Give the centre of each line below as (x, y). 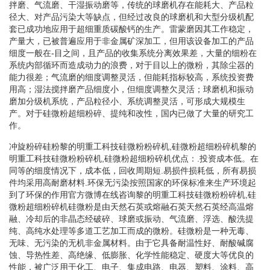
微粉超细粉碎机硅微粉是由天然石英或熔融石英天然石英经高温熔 (131, 206)
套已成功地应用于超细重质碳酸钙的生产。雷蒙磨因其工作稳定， (131, 29)
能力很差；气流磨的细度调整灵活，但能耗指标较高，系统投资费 (131, 77)
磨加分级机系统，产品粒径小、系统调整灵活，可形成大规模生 (127, 101)
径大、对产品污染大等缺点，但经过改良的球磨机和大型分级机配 (131, 17)
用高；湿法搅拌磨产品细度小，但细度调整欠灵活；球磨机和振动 (131, 89)
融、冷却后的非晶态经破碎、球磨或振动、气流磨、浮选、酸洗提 (131, 218)
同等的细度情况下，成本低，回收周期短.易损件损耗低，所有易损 (133, 170)
